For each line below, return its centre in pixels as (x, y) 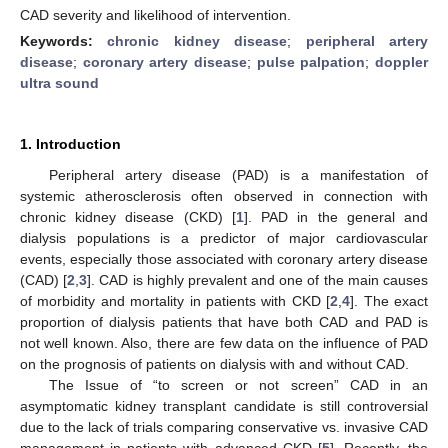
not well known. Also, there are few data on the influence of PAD (224, 342)
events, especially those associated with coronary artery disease (224, 258)
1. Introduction (70, 143)
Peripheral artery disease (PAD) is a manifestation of (238, 174)
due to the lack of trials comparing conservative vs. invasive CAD (224, 426)
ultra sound (59, 82)
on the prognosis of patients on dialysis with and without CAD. (214, 363)
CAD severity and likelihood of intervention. (155, 14)
